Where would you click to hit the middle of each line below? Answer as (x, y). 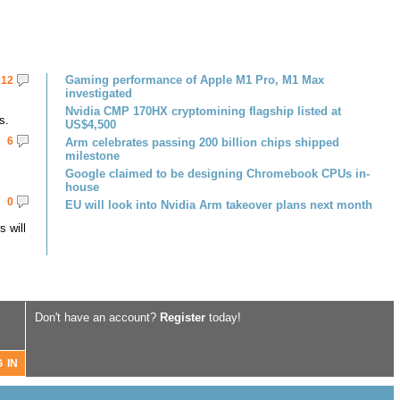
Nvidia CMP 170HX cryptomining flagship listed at (203, 111)
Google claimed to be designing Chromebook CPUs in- (217, 174)
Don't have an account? (97, 317)
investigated (99, 93)
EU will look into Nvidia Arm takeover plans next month (219, 205)
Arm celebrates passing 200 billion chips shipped (202, 142)
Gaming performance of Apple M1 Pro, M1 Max (195, 80)
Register (183, 317)
